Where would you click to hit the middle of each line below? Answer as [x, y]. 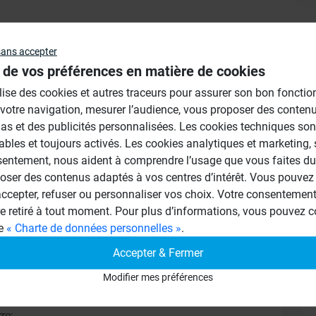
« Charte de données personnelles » [94, 227]
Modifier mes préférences [158, 276]
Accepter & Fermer [158, 252]
